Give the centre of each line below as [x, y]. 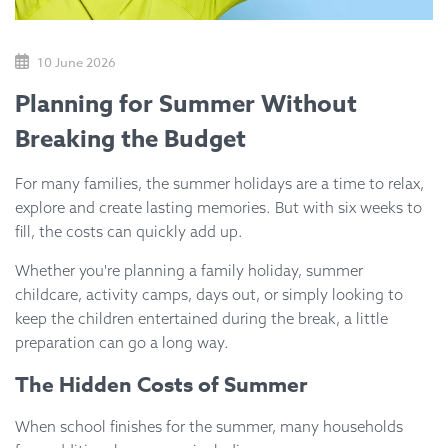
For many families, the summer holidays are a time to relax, [219, 183]
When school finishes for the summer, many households [209, 426]
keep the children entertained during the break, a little [201, 318]
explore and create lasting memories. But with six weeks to [218, 207]
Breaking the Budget [130, 139]
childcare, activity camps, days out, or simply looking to [209, 294]
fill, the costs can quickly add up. [129, 231]
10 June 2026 [75, 61]
